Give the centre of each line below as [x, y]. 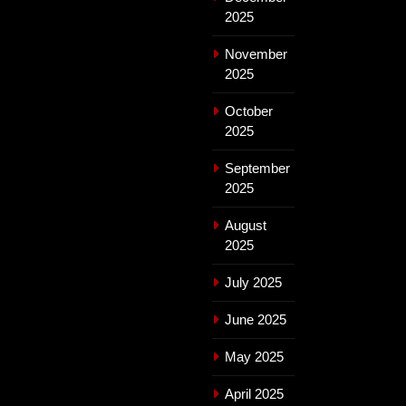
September [257, 168]
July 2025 [253, 282]
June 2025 [256, 319]
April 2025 [254, 393]
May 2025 [254, 356]
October [249, 111]
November [256, 53]
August [246, 225]
